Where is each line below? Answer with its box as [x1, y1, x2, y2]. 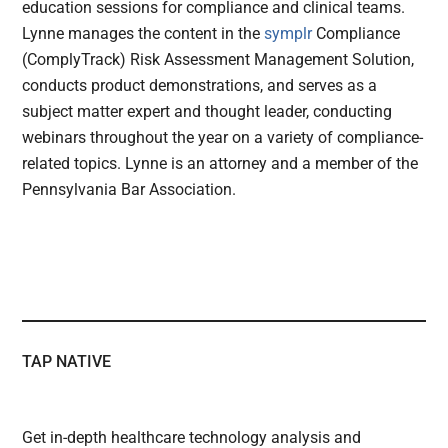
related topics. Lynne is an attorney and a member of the [22, 154, 419, 174]
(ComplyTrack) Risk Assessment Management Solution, [22, 50, 415, 70]
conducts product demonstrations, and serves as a [22, 76, 378, 96]
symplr [264, 24, 313, 44]
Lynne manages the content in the [22, 24, 265, 44]
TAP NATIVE [22, 352, 112, 372]
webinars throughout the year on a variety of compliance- [22, 128, 424, 148]
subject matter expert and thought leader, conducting [22, 102, 393, 122]
